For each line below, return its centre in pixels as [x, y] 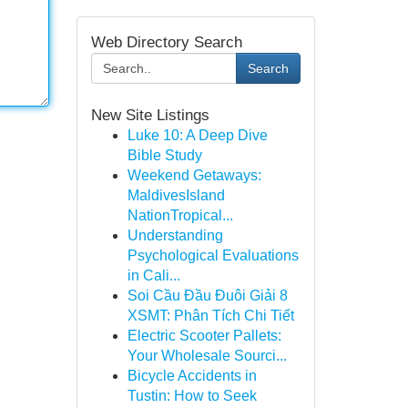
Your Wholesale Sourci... [207, 356]
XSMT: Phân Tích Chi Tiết [210, 316]
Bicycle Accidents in [192, 376]
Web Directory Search [166, 42]
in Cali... [153, 275]
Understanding [175, 235]
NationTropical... [180, 215]
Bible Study [164, 155]
